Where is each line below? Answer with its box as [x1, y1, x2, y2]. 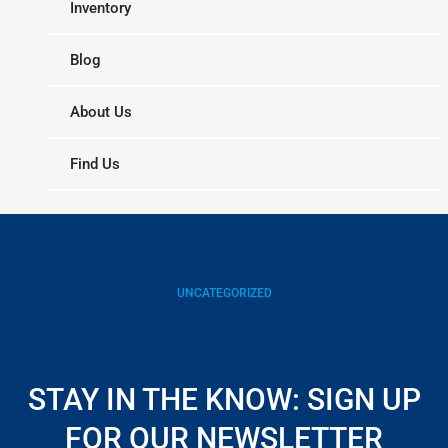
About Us [70, 103, 132, 121]
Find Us [70, 155, 120, 173]
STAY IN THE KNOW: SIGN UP [27, 382, 421, 418]
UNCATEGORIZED [176, 285, 272, 300]
